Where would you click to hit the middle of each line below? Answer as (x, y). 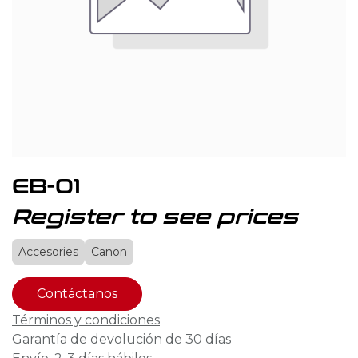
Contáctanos (77, 294)
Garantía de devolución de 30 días (121, 339)
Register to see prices (155, 217)
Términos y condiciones (86, 320)
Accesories (48, 252)
